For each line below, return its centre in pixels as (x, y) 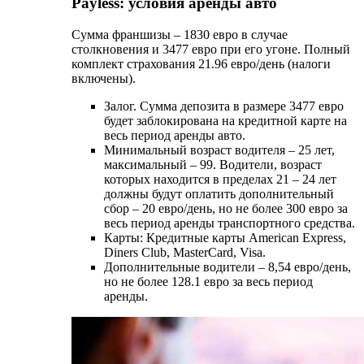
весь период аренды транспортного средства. (230, 223)
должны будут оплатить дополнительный (219, 194)
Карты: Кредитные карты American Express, (225, 238)
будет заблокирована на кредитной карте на (225, 121)
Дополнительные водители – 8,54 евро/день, (227, 267)
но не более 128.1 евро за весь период (208, 282)
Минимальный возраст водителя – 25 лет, (219, 150)
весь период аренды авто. (175, 136)
